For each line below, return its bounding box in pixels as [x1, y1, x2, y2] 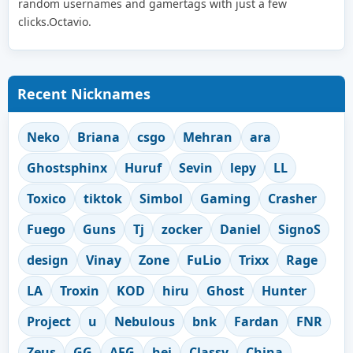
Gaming [200, 189, 251, 207]
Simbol [139, 189, 183, 207]
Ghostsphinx [27, 158, 107, 176]
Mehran [183, 128, 232, 146]
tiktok [84, 189, 122, 207]
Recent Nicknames [17, 84, 150, 103]
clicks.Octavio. [18, 13, 91, 29]
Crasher [268, 189, 317, 207]
